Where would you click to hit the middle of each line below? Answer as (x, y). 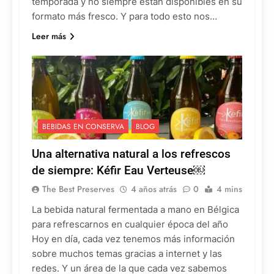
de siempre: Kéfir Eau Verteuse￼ (118, 171)
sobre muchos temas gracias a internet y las (127, 254)
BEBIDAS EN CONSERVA (83, 127)
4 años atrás (154, 189)
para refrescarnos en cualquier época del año (130, 224)
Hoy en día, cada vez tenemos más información (133, 239)
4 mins (229, 189)
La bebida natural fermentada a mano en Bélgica (135, 210)
